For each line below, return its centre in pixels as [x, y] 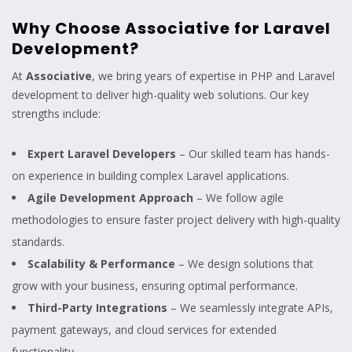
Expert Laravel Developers [102, 154]
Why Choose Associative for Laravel [171, 29]
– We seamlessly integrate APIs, [250, 308]
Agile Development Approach [110, 198]
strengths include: [56, 114]
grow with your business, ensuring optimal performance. [155, 286]
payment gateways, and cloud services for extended [144, 330]
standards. [38, 242]
